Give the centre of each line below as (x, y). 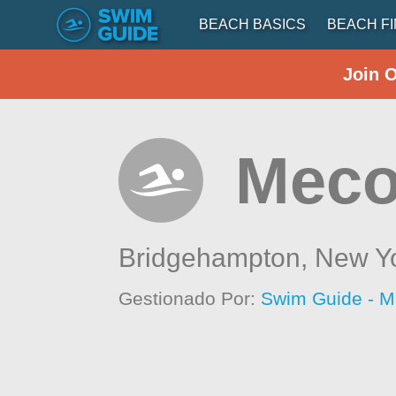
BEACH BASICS (252, 24)
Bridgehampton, (217, 258)
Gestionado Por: (190, 298)
